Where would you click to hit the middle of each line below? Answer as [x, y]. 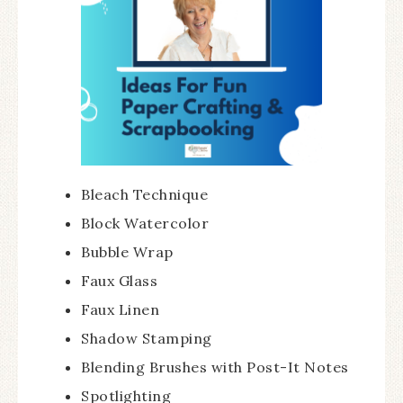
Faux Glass [119, 281]
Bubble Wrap [127, 252]
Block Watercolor [145, 224]
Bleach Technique [144, 195]
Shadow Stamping [147, 339]
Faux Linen [120, 310]
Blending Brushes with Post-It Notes [215, 367]
